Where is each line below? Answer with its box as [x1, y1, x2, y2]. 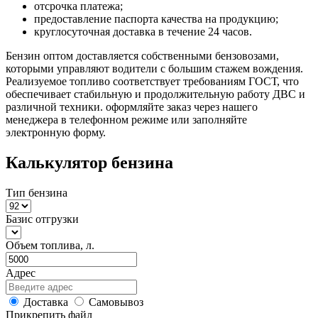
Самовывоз [89, 295, 143, 308]
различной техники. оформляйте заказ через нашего [6, 100, 258, 113]
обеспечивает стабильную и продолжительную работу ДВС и [6, 87, 305, 100]
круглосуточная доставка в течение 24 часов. [34, 25, 252, 38]
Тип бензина [6, 186, 67, 199]
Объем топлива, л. [6, 238, 94, 251]
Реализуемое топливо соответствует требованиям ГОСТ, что [6, 75, 299, 87]
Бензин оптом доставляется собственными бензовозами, [6, 49, 279, 62]
